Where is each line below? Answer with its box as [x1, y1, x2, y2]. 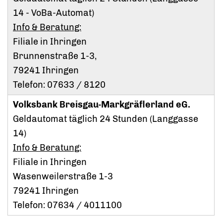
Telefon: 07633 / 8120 [13, 79, 106, 91]
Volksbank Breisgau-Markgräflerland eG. [13, 99, 190, 111]
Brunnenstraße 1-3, [13, 51, 97, 62]
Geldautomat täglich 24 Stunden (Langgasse [13, 113, 198, 125]
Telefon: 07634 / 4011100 [13, 200, 122, 211]
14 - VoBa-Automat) [13, 7, 94, 19]
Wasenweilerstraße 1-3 [13, 171, 113, 182]
